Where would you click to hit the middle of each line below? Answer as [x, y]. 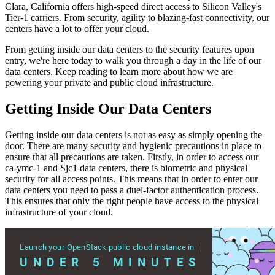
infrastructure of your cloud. [59, 212]
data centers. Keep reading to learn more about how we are [119, 72]
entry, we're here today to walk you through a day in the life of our [133, 61]
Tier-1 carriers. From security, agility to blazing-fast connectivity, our [137, 18]
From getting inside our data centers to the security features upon [130, 50]
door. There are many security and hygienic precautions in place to [133, 146]
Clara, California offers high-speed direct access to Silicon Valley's [133, 7]
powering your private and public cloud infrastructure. [109, 83]
